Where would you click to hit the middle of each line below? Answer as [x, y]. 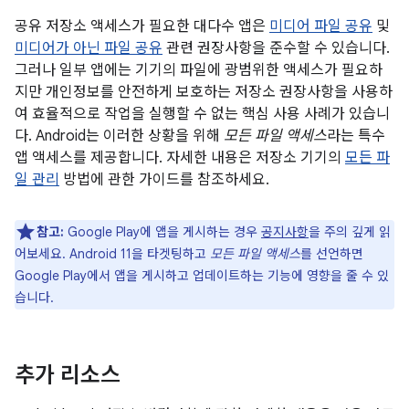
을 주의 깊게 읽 [350, 232]
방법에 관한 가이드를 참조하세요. [164, 180]
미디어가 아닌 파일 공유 [89, 48]
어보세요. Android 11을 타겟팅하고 [112, 254]
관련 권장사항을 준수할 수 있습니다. [276, 48]
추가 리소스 [68, 375]
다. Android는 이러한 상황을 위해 [119, 136]
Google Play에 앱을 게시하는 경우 [163, 232]
